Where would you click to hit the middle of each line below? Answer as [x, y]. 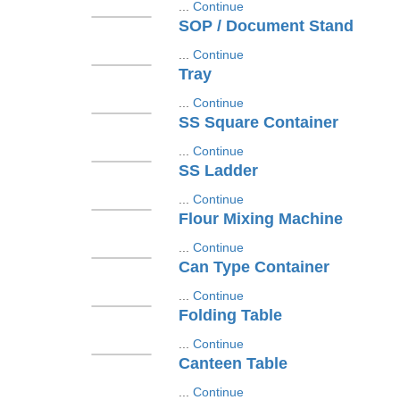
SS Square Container [258, 122]
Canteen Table [233, 363]
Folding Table [230, 315]
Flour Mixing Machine [260, 219]
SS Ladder [218, 171]
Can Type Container [254, 267]
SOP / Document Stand [266, 26]
